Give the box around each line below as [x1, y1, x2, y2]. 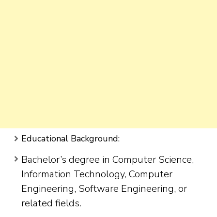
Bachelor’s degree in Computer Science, [21, 153, 194, 167]
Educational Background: [21, 133, 120, 145]
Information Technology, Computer [21, 168, 172, 181]
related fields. [21, 197, 81, 210]
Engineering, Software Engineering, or [21, 182, 187, 196]
